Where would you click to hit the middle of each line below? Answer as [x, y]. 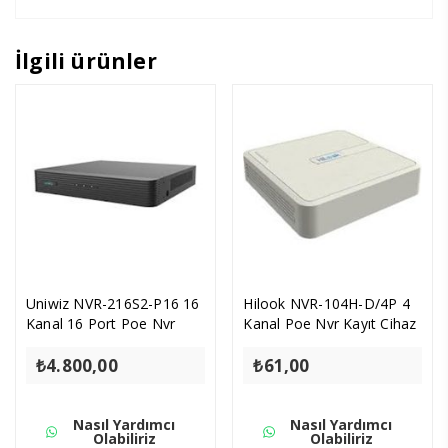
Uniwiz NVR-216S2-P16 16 [113, 304]
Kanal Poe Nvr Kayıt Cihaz [330, 324]
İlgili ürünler [86, 60]
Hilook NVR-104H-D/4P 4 [326, 304]
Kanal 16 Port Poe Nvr [101, 324]
